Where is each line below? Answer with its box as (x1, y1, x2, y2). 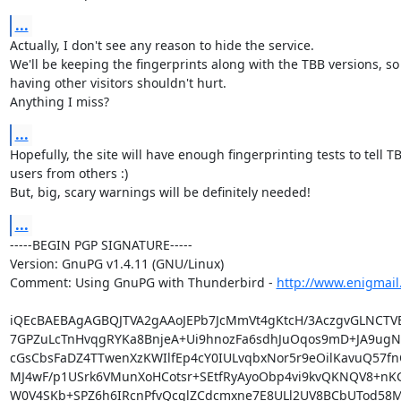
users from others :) (9, 165, 128, 182)
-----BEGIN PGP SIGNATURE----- (9, 236, 192, 253)
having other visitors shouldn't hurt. (9, 74, 226, 91)
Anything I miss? (9, 93, 109, 110)
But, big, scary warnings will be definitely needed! (9, 183, 311, 200)
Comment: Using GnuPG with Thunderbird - (9, 274, 277, 291)
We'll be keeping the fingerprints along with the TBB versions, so (9, 55, 399, 73)
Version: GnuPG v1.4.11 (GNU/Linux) (9, 255, 224, 272)
